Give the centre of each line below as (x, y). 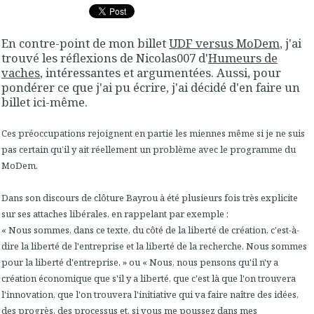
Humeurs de (243, 57)
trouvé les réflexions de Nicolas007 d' (105, 57)
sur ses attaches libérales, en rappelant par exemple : (115, 214)
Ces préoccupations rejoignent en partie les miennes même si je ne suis (153, 134)
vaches (21, 72)
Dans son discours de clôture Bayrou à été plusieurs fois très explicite (150, 198)
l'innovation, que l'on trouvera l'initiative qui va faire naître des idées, (150, 295)
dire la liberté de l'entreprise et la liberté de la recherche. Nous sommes (154, 246)
